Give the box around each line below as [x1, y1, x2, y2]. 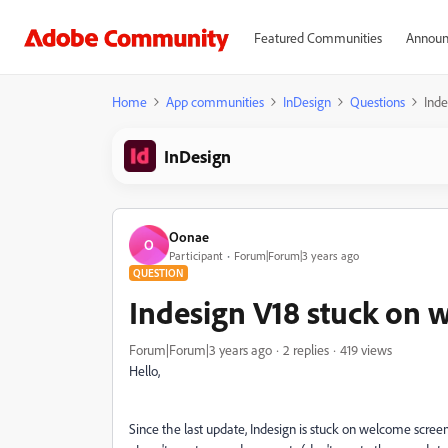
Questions [350, 93, 405, 110]
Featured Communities [253, 29, 382, 46]
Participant [169, 247, 223, 263]
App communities [166, 93, 264, 110]
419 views [340, 341, 392, 358]
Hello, [129, 362, 160, 379]
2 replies [283, 341, 329, 358]
